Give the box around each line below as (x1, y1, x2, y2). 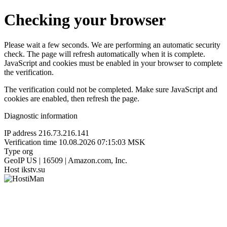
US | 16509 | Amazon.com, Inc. (26, 156, 127, 165)
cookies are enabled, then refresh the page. (4, 94, 139, 103)
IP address (4, 128, 36, 137)
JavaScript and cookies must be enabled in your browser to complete (4, 58, 222, 67)
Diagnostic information (4, 111, 78, 120)
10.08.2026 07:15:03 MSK (59, 137, 145, 146)
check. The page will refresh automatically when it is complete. (4, 49, 205, 58)
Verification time (4, 137, 57, 146)
